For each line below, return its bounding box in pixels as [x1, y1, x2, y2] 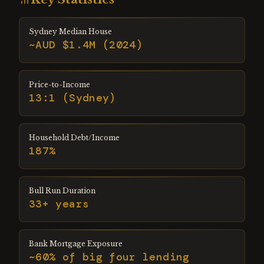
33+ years [29, 197, 90, 211]
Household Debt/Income [29, 133, 120, 142]
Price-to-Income [29, 80, 90, 89]
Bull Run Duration [29, 186, 95, 195]
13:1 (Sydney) [29, 91, 116, 105]
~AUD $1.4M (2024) [29, 38, 143, 52]
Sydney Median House [29, 27, 112, 36]
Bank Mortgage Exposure [29, 239, 123, 248]
